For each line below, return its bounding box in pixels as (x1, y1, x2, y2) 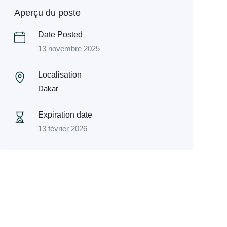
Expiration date (37, 110, 92, 119)
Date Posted (37, 30, 83, 39)
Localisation (37, 70, 82, 79)
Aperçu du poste (14, 8, 81, 18)
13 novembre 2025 (37, 44, 100, 53)
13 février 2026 (37, 124, 87, 133)
